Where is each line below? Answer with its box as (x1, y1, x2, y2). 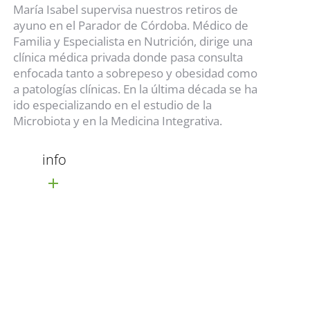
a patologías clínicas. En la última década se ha (13, 80, 258, 97)
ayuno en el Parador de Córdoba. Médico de (13, 17, 249, 33)
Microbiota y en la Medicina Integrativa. (13, 112, 223, 129)
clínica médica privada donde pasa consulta (13, 48, 244, 65)
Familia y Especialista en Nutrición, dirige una (13, 33, 253, 49)
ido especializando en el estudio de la (13, 96, 212, 113)
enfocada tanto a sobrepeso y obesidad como (13, 64, 258, 81)
